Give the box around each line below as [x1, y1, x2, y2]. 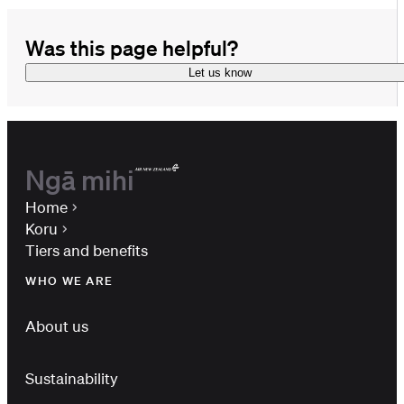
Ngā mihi [25, 161, 135, 197]
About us [25, 316, 89, 335]
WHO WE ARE [25, 272, 114, 289]
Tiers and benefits [25, 240, 149, 260]
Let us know [188, 65, 252, 79]
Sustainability [25, 368, 119, 388]
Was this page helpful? [25, 34, 239, 60]
